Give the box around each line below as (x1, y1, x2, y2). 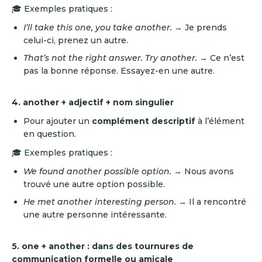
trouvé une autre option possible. (23, 179, 165, 189)
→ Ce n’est (197, 53, 244, 63)
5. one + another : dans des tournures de (12, 241, 194, 251)
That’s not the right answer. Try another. (23, 53, 197, 63)
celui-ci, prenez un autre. (23, 35, 128, 46)
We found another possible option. (23, 166, 171, 177)
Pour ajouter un (23, 116, 92, 126)
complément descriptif (92, 116, 195, 126)
